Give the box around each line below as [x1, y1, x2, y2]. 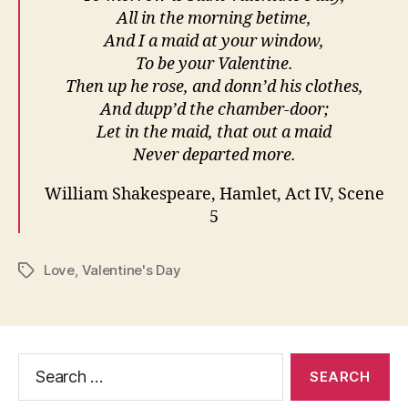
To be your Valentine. [135, 53, 293, 75]
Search [10, 352, 61, 372]
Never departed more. [132, 144, 296, 166]
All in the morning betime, [117, 7, 311, 29]
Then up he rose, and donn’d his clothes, [65, 76, 363, 97]
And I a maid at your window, [104, 30, 324, 52]
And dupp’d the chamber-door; [99, 98, 329, 120]
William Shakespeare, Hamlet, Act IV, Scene [44, 183, 384, 205]
